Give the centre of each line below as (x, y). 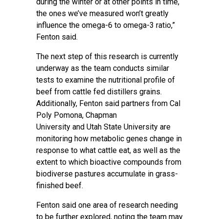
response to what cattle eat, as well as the (108, 150)
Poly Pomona (59, 115)
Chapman (101, 115)
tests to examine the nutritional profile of (106, 80)
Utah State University (122, 127)
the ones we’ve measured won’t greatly (102, 13)
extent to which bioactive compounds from (109, 162)
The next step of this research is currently (107, 56)
